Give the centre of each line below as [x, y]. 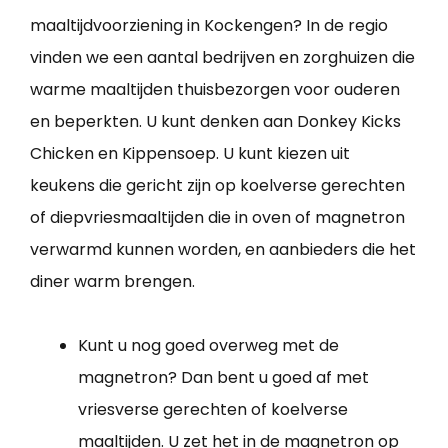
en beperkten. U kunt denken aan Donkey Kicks [215, 121]
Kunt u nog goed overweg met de [208, 345]
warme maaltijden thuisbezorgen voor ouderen [215, 89]
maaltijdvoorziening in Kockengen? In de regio [209, 25]
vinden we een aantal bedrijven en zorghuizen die [222, 57]
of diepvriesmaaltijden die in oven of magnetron [217, 217]
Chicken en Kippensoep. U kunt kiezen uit [190, 153]
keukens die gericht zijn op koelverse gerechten [217, 185]
